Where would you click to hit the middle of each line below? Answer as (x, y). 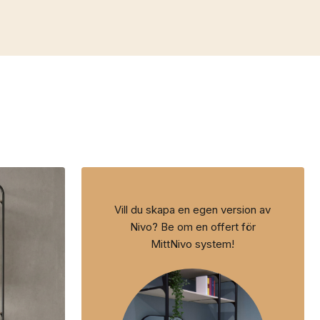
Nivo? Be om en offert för (192, 227)
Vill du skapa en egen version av (193, 210)
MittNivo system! (193, 245)
